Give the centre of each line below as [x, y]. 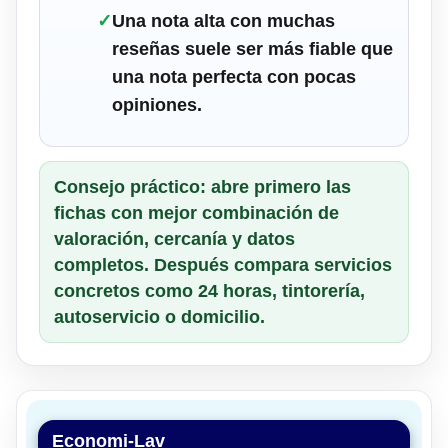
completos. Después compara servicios [223, 264]
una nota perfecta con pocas [234, 76]
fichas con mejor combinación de [196, 212]
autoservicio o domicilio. [159, 316]
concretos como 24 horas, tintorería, [209, 290]
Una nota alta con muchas [223, 20]
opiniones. [157, 104]
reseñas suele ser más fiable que [252, 48]
